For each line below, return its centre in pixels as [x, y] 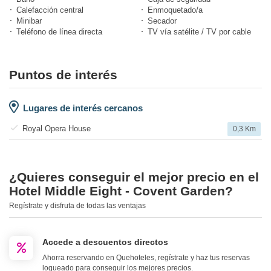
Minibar [29, 21]
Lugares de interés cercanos [83, 108]
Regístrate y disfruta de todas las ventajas [77, 206]
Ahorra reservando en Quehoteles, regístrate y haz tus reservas [146, 258]
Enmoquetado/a [175, 10]
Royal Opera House [57, 129]
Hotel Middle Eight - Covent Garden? [121, 191]
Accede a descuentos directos [105, 242]
